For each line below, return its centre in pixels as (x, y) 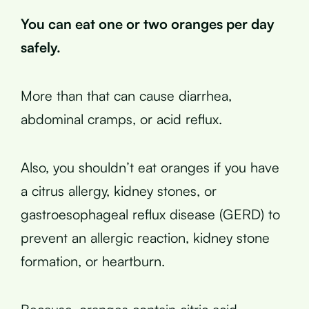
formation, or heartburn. (93, 261)
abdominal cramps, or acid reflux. (121, 119)
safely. (41, 47)
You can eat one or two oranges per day (148, 24)
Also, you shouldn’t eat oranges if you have (150, 167)
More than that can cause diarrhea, (126, 96)
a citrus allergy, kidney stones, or (119, 191)
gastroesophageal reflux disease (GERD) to (150, 214)
